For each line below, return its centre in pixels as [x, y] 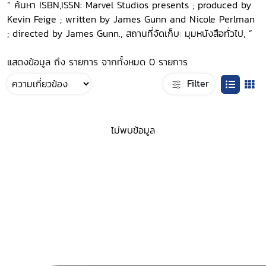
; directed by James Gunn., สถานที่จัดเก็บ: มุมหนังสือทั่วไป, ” [130, 33]
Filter [196, 83]
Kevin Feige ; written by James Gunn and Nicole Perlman [131, 19]
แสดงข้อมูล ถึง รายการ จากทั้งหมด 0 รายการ [97, 62]
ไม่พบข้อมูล [133, 130]
